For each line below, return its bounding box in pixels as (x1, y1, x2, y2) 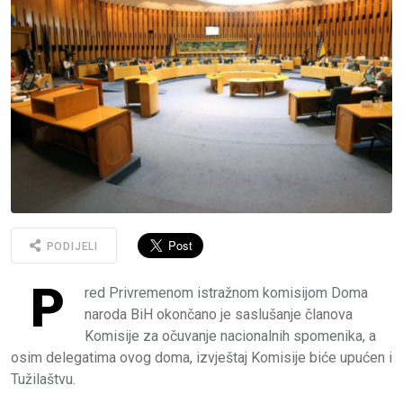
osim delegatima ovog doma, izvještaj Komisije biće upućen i (11, 348, 392, 366)
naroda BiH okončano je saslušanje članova (85, 305, 353, 323)
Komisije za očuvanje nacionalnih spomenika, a (85, 327, 376, 345)
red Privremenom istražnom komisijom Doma (85, 283, 368, 301)
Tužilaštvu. (11, 370, 83, 388)
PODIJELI (42, 240, 99, 254)
